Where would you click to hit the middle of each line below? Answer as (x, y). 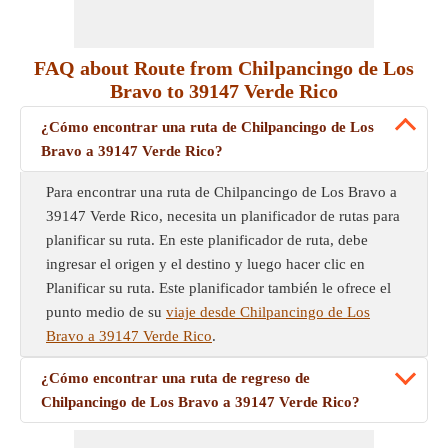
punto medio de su (106, 312)
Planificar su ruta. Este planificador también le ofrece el (218, 288)
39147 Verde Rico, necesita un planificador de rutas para (223, 216)
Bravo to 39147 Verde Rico (224, 91)
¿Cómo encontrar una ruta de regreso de (175, 378)
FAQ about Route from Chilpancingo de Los (224, 68)
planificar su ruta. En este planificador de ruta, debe (207, 240)
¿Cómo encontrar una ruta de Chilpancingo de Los (207, 127)
